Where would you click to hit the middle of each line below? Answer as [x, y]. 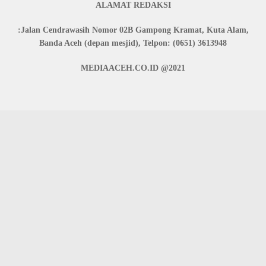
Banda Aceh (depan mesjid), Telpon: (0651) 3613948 [133, 43]
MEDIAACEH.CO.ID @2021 [133, 68]
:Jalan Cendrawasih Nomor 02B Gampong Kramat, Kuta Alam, [133, 30]
